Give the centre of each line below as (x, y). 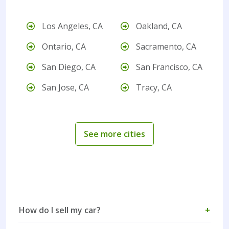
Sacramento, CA (165, 47)
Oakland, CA (158, 26)
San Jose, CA (64, 88)
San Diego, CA (68, 67)
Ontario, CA (63, 47)
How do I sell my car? (60, 210)
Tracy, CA (153, 88)
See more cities (114, 134)
